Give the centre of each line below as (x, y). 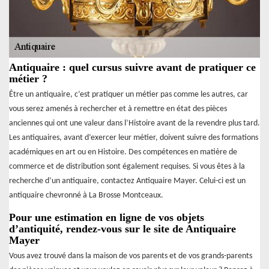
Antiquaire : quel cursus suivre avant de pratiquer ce (132, 67)
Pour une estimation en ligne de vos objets (107, 217)
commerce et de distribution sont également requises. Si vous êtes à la (127, 166)
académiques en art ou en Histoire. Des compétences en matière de (123, 152)
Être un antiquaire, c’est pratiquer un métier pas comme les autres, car (128, 94)
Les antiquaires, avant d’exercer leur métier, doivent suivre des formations (134, 138)
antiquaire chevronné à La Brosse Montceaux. (86, 195)
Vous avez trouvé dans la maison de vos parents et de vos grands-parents (131, 256)
